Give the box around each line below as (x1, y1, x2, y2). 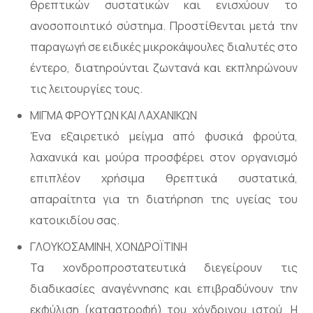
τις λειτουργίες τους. (30, 80, 143, 96)
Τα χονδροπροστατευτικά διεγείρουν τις (30, 259, 298, 275)
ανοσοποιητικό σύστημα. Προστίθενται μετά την (30, 17, 298, 34)
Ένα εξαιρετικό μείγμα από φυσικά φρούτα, (30, 128, 298, 144)
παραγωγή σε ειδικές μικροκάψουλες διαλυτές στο (30, 38, 298, 54)
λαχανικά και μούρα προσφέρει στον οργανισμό (30, 149, 298, 165)
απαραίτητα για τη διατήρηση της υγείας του (30, 191, 298, 207)
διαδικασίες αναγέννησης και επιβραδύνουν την (30, 280, 298, 296)
